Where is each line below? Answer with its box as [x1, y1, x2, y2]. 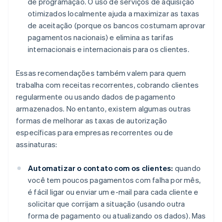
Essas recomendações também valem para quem [16, 67, 186, 78]
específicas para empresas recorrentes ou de [16, 127, 173, 137]
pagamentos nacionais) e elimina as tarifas [28, 32, 174, 42]
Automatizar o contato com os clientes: [28, 163, 173, 173]
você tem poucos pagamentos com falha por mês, [28, 174, 201, 185]
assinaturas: [16, 139, 57, 149]
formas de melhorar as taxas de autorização [16, 115, 167, 125]
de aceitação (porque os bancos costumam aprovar [28, 20, 206, 30]
